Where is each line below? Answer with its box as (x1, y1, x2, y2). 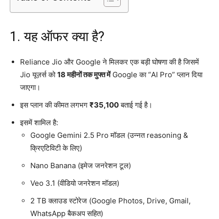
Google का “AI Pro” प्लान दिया (110, 69, 202, 79)
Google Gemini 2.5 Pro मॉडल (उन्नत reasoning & (30, 130, 188, 140)
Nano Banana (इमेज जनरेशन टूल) (30, 160, 131, 170)
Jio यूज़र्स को (20, 69, 57, 79)
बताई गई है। (119, 100, 153, 109)
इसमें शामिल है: (20, 117, 58, 127)
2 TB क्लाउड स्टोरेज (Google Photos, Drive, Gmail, (30, 196, 191, 205)
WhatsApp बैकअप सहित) (30, 208, 103, 218)
